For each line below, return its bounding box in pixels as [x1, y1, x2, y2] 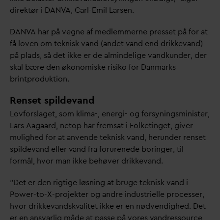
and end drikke [130, 38, 183, 49]
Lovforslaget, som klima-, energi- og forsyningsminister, [10, 109, 210, 119]
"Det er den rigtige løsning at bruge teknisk [10, 177, 166, 188]
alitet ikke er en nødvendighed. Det [80, 201, 206, 212]
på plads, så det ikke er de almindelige [10, 50, 148, 61]
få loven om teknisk [10, 38, 81, 49]
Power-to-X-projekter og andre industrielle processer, [10, 189, 204, 200]
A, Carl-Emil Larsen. [65, 5, 135, 16]
